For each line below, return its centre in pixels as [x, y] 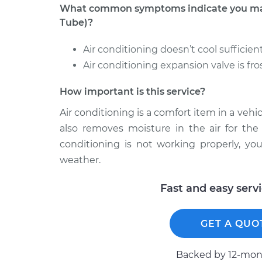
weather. [80, 160]
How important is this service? [132, 92]
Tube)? [76, 23]
